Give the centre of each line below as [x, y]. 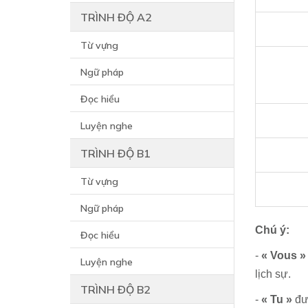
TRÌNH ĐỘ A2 [116, 17]
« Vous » [284, 255]
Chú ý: [273, 230]
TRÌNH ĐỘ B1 [115, 153]
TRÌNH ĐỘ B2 [115, 289]
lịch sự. [273, 274]
